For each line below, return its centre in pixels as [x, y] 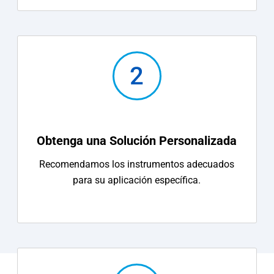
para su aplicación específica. [137, 180]
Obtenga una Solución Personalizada [137, 140]
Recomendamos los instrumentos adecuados [137, 164]
